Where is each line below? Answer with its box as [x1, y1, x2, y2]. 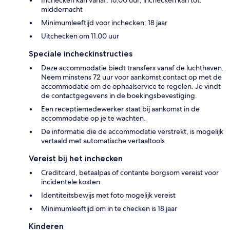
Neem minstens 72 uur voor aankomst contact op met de [41, 72, 222, 82]
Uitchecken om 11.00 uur [41, 31, 119, 41]
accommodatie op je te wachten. [41, 113, 146, 123]
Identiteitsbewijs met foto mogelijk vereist [41, 190, 176, 200]
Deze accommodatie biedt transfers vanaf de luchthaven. [41, 63, 224, 72]
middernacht [41, 4, 83, 14]
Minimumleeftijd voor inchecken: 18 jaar [41, 17, 167, 27]
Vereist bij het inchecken [29, 153, 123, 163]
